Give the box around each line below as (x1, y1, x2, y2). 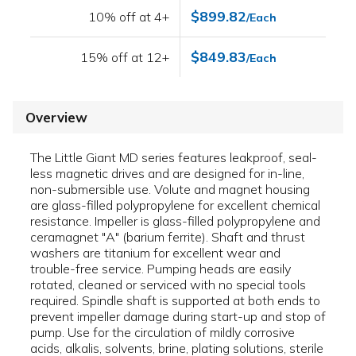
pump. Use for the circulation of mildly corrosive (30, 324, 295, 341)
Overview (25, 109, 87, 126)
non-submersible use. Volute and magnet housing (30, 181, 310, 198)
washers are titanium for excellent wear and (30, 245, 281, 261)
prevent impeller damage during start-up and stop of (30, 308, 326, 325)
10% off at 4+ (88, 9, 170, 25)
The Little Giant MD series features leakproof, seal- (30, 149, 317, 166)
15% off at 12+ (80, 49, 170, 66)
